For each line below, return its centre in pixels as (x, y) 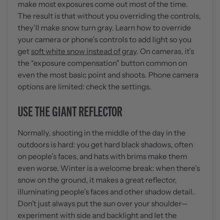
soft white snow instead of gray (84, 51)
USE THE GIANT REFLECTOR (70, 111)
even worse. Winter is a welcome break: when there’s (109, 168)
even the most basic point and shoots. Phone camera (108, 75)
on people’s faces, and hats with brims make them (102, 156)
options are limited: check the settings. (84, 86)
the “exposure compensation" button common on (102, 63)
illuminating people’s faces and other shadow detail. (106, 192)
